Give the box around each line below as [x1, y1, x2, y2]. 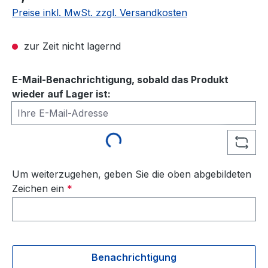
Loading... [77, 126, 122, 148]
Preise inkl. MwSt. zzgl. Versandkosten [12, 7, 187, 19]
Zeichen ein [12, 182, 67, 195]
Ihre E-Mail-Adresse [11, 102, 102, 114]
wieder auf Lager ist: [12, 88, 111, 100]
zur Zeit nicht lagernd [21, 40, 121, 53]
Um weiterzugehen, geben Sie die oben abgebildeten [12, 168, 251, 181]
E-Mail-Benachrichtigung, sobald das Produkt [12, 74, 229, 86]
